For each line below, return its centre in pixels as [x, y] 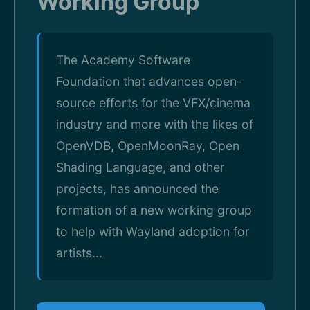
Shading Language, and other [140, 167]
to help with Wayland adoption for [153, 231]
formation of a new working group [154, 210]
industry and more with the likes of [155, 124]
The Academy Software [123, 60]
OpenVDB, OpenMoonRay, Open [148, 146]
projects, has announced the [137, 189]
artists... [79, 253]
